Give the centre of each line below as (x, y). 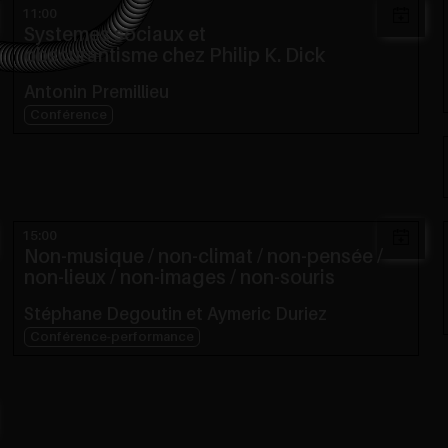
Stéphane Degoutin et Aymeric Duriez (175, 315)
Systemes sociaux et (120, 35)
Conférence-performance (116, 337)
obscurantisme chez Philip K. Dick (174, 56)
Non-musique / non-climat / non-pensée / (30, 257)
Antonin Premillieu (96, 93)
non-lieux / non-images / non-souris (179, 278)
